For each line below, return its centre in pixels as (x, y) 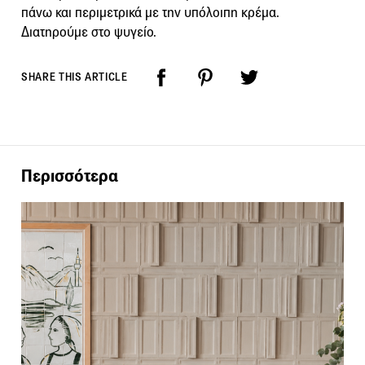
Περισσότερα (70, 175)
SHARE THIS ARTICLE (75, 77)
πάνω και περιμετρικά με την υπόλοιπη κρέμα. (150, 13)
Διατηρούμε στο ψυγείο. (89, 33)
